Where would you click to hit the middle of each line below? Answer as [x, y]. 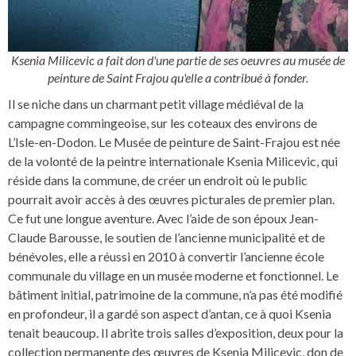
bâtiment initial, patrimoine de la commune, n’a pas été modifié [175, 295]
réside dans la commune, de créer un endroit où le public [158, 180]
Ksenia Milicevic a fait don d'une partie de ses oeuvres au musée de [178, 60]
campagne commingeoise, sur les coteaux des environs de [163, 123]
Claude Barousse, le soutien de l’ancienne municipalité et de [166, 238]
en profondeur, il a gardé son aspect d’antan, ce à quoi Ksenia [170, 314]
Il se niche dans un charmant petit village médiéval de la [156, 104]
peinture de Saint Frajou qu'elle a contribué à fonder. [178, 78]
